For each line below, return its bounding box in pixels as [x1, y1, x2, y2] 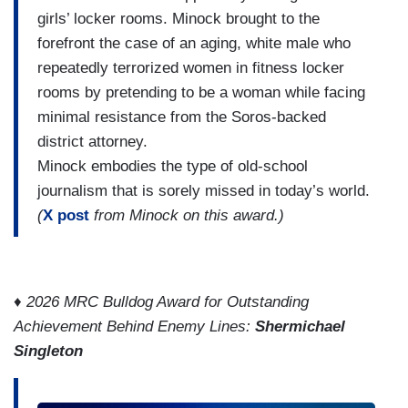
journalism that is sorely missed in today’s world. [37, 181, 370, 199]
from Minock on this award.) [89, 206, 284, 224]
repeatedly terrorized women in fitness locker [37, 58, 344, 76]
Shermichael [255, 318, 345, 335]
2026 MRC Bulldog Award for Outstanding [26, 293, 309, 311]
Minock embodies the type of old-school [37, 157, 308, 175]
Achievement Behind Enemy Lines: [14, 318, 255, 335]
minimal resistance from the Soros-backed [37, 107, 326, 126]
